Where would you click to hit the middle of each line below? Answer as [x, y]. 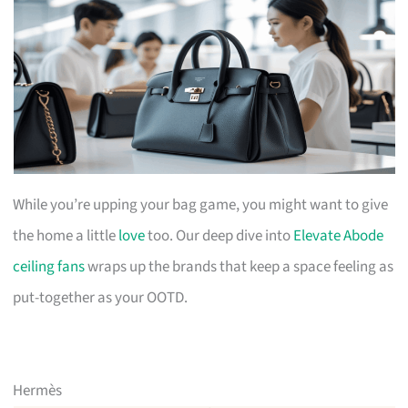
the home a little [66, 235]
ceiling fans [49, 266]
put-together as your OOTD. [101, 297]
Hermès [38, 390]
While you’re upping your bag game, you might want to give [201, 204]
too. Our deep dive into [219, 235]
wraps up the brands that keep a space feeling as [240, 266]
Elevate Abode [339, 235]
